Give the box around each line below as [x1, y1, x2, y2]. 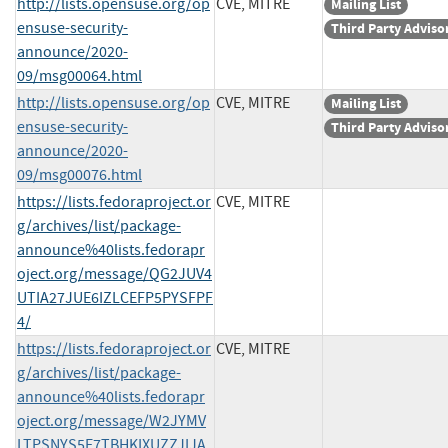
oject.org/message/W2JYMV [17, 410, 206, 431]
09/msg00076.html [17, 164, 142, 185]
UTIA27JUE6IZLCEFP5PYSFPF [17, 287, 213, 308]
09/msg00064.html [17, 65, 142, 86]
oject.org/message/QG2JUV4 [17, 263, 212, 284]
